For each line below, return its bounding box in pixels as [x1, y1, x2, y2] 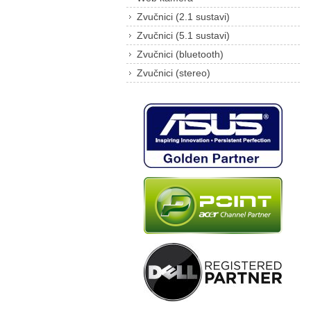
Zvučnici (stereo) [137, 67, 210, 78]
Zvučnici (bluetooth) [137, 49, 224, 60]
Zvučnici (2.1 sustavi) [137, 11, 230, 22]
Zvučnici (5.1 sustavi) [137, 30, 230, 41]
